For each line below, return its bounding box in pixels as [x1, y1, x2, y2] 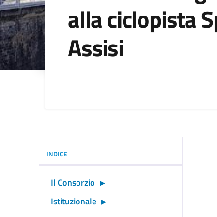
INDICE [46, 148, 67, 159]
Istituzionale [51, 194, 96, 208]
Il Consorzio [51, 175, 95, 189]
